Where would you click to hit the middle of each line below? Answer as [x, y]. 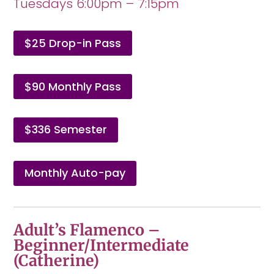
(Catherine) [57, 261]
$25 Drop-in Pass [73, 43]
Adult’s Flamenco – [87, 230]
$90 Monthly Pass [73, 86]
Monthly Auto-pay [75, 173]
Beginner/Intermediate [102, 246]
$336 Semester [66, 130]
